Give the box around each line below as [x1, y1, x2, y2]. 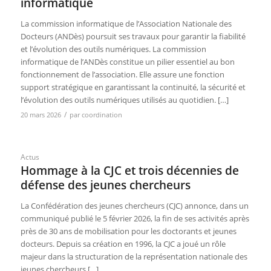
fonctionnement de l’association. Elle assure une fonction [20, 69, 224, 80]
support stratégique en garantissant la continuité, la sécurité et [20, 82, 246, 93]
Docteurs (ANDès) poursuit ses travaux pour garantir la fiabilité [20, 31, 246, 42]
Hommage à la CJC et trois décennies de [20, 163, 239, 179]
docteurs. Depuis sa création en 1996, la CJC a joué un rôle [20, 238, 226, 250]
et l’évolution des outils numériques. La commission [20, 44, 206, 55]
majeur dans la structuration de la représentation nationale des [20, 251, 247, 263]
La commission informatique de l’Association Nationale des [20, 18, 232, 30]
